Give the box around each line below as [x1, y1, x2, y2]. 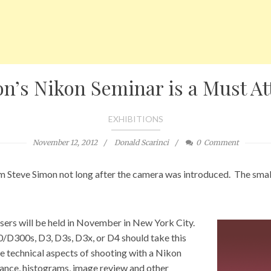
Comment [203, 138, 239, 147]
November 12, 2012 [32, 138, 97, 147]
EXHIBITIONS [108, 114, 163, 124]
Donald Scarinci [114, 138, 169, 147]
